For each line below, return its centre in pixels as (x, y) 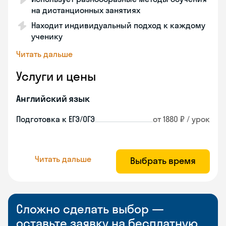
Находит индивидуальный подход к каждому (118, 25)
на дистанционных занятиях (86, 10)
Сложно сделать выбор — (90, 209)
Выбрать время (163, 161)
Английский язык (53, 99)
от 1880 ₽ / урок (181, 119)
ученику (47, 36)
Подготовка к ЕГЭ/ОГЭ (55, 119)
